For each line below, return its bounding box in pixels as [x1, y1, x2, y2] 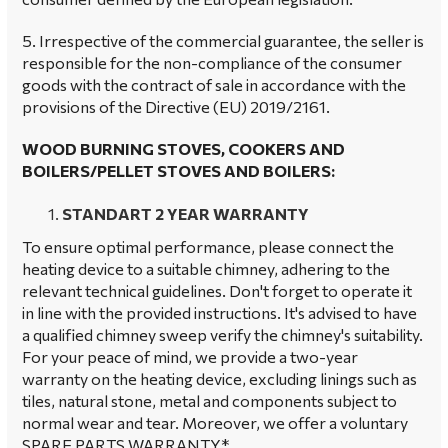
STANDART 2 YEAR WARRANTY [62, 204, 309, 223]
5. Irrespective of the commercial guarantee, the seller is [22, 31, 424, 50]
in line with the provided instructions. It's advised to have [22, 303, 417, 322]
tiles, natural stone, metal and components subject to [22, 391, 397, 410]
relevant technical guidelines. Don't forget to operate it [22, 281, 412, 300]
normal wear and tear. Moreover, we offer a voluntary [22, 413, 408, 432]
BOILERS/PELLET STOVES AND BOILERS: [22, 161, 335, 180]
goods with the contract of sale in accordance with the [22, 75, 406, 94]
